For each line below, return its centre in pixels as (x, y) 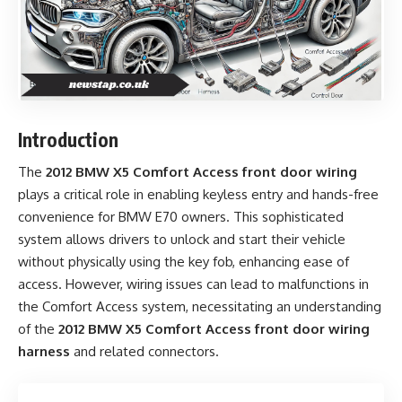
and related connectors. (144, 351)
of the (38, 329)
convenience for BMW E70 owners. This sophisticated (181, 217)
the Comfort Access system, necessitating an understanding (200, 306)
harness (44, 351)
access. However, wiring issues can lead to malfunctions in (193, 284)
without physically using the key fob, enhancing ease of (184, 262)
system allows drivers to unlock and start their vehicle (182, 239)
